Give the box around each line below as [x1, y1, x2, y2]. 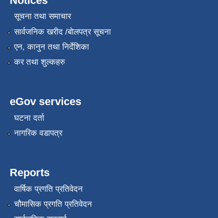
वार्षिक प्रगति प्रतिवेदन [14, 184, 83, 194]
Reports [10, 166, 50, 179]
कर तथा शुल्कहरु [14, 57, 65, 67]
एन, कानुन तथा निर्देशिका [14, 42, 89, 52]
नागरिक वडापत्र [14, 128, 62, 138]
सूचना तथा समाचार [14, 12, 71, 21]
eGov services [10, 95, 81, 108]
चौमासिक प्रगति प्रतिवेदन [14, 200, 92, 209]
